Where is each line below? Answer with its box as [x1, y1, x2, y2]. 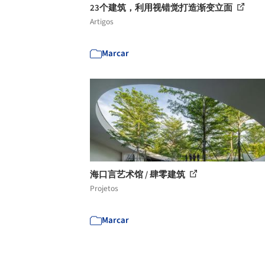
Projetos [90, 182, 118, 194]
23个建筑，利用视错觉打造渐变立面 [90, 1, 234, 14]
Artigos [90, 15, 114, 27]
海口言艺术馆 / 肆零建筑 [90, 168, 187, 181]
